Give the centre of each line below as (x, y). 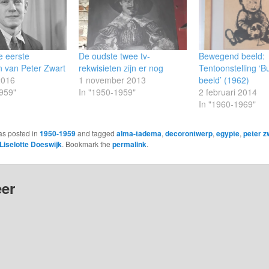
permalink (129, 144)
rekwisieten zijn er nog (121, 68)
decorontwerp (189, 133)
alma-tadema (139, 133)
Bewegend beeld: (231, 56)
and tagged (96, 133)
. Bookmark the (87, 144)
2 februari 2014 (228, 92)
